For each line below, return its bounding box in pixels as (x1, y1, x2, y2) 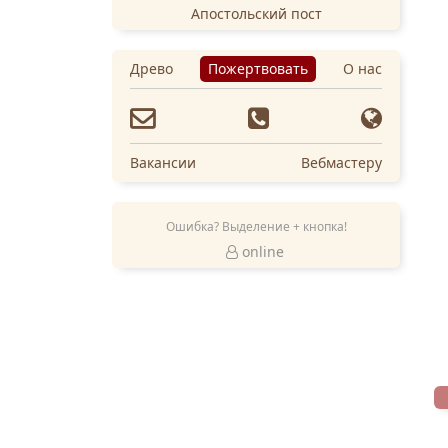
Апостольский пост (190, 3, 322, 23)
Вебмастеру (301, 152, 382, 172)
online (241, 241, 284, 261)
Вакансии (130, 152, 196, 172)
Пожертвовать (208, 58, 308, 78)
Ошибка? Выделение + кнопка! (165, 217, 347, 235)
